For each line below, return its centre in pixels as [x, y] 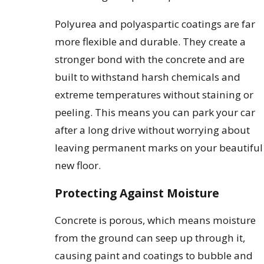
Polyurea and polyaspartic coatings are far [155, 24]
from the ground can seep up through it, [150, 237]
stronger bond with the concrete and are [150, 59]
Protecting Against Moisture [137, 193]
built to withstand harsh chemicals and [148, 77]
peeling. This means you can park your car [155, 112]
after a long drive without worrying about [153, 130]
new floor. [78, 165]
